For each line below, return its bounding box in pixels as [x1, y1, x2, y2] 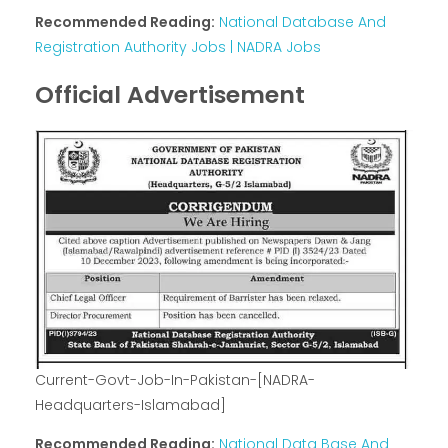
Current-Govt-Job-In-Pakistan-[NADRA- [35, 370, 315, 391]
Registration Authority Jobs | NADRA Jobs [35, 37, 321, 58]
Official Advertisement [35, 78, 305, 112]
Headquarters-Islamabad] [35, 395, 226, 416]
